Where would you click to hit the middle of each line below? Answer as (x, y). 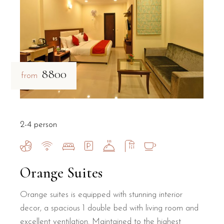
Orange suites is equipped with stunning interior (101, 194)
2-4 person (39, 124)
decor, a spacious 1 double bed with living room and (109, 208)
